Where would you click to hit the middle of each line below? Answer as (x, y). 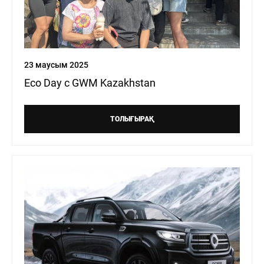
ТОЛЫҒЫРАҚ (132, 119)
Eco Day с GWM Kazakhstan (90, 83)
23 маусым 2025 (56, 65)
